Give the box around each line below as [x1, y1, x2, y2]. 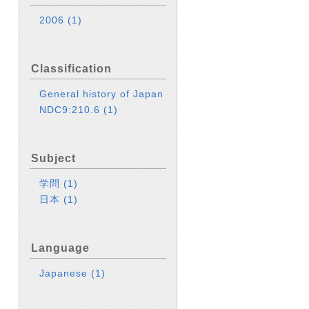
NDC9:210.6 [39, 104, 104, 115]
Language [31, 242, 90, 254]
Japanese [39, 268, 92, 279]
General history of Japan [39, 88, 164, 99]
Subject [31, 152, 76, 164]
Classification [31, 63, 112, 74]
